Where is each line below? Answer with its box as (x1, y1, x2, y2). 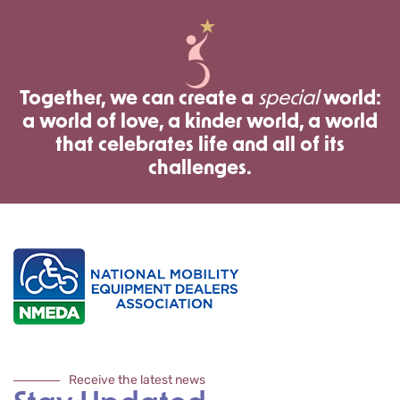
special (257, 89, 319, 111)
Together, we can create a (19, 89, 258, 111)
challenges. (148, 159, 252, 180)
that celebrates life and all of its (55, 136, 345, 157)
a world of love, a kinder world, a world (22, 112, 378, 134)
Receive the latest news (69, 372, 205, 388)
